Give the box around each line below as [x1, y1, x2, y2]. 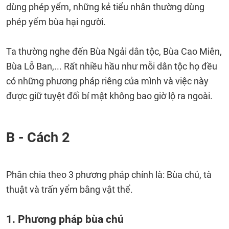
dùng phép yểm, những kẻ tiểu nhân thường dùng [6, 2, 204, 12]
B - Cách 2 [6, 129, 70, 146]
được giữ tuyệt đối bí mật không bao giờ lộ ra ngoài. [6, 90, 213, 101]
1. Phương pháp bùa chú [6, 213, 124, 225]
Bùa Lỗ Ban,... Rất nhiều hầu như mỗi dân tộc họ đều [6, 61, 217, 72]
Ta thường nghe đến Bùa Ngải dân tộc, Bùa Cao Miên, [6, 46, 222, 57]
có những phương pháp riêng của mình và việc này [6, 76, 209, 86]
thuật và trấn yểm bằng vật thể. [6, 184, 133, 195]
